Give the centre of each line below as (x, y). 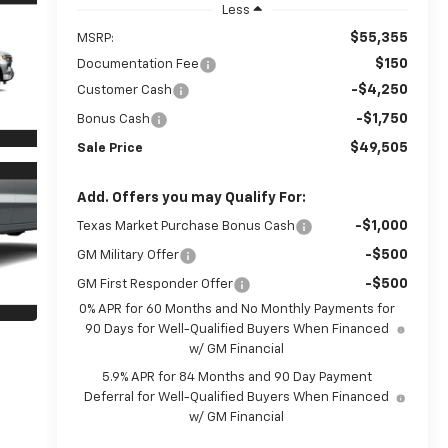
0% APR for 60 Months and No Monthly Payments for (236, 309)
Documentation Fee (137, 64)
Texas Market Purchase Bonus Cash (185, 226)
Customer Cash (124, 90)
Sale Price (109, 148)
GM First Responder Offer (154, 284)
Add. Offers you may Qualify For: (191, 197)
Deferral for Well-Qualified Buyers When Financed (237, 397)
